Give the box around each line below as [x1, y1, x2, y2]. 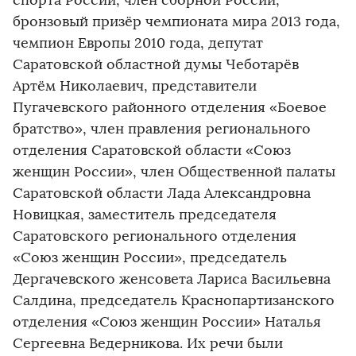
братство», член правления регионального [13, 120, 311, 137]
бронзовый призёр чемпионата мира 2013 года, [13, 13, 340, 30]
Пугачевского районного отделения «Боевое [13, 99, 327, 116]
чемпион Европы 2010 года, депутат [13, 34, 263, 52]
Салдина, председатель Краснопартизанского [13, 292, 335, 309]
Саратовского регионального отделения [13, 227, 296, 245]
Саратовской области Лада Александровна [13, 184, 311, 202]
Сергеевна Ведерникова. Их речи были [13, 335, 283, 352]
